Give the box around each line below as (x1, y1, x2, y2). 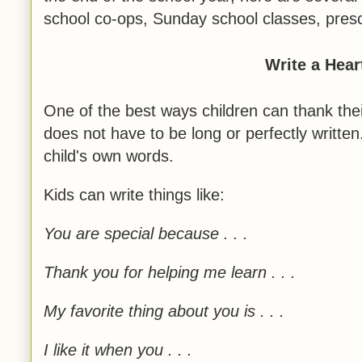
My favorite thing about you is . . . (44, 302, 289, 320)
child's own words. (44, 147, 183, 165)
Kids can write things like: (44, 186, 225, 204)
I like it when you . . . (44, 341, 197, 359)
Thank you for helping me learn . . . (44, 263, 301, 281)
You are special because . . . (44, 225, 253, 242)
